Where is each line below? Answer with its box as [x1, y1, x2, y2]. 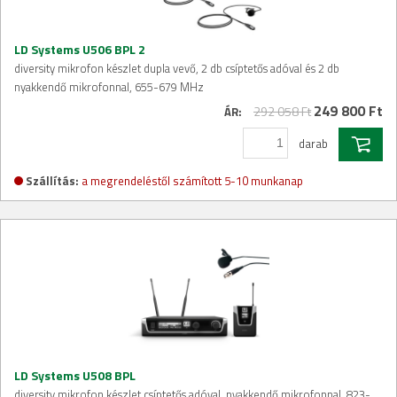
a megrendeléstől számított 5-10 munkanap [82, 171, 303, 190]
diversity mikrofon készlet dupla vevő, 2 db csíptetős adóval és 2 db [14, 58, 339, 77]
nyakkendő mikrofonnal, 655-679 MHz [14, 77, 204, 96]
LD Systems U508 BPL [14, 365, 136, 385]
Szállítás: [26, 171, 79, 190]
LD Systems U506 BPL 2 [14, 39, 145, 58]
